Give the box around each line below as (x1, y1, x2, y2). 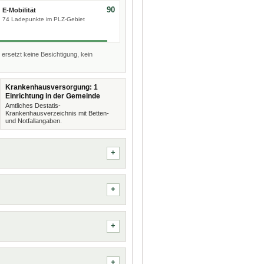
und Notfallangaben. (5, 117, 62, 124)
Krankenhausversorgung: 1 (5, 83, 98, 91)
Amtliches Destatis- (5, 102, 61, 109)
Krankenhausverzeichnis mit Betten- (5, 110, 109, 117)
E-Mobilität (2, 6, 36, 14)
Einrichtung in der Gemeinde (5, 92, 100, 100)
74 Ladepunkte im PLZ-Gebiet (2, 16, 85, 22)
